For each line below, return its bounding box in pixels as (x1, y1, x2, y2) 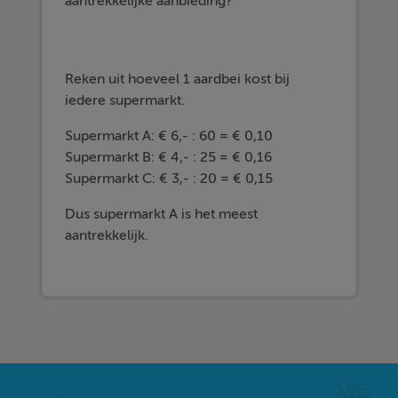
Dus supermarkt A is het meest (65, 206, 259, 222)
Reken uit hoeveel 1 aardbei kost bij (65, 71, 291, 87)
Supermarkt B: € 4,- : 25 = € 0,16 (65, 149, 273, 165)
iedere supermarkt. (65, 92, 186, 108)
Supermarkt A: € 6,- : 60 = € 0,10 (65, 128, 274, 144)
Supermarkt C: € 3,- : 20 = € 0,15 (65, 171, 274, 187)
